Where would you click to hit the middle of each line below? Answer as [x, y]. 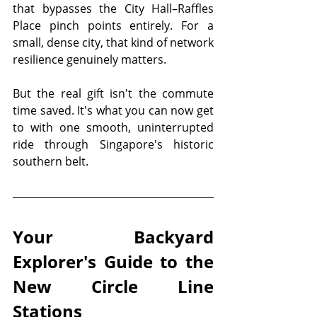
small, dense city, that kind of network [113, 42]
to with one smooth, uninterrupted [113, 127]
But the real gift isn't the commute [113, 93]
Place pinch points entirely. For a [113, 25]
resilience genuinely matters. [90, 59]
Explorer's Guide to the [113, 261]
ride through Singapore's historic [113, 144]
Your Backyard [113, 237]
